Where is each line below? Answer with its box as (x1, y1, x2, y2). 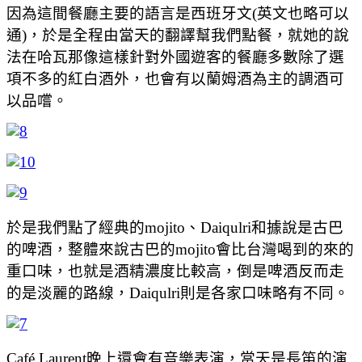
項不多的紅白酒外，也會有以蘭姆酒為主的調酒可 (6, 69, 344, 87)
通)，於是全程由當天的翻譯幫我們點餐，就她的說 (6, 26, 349, 44)
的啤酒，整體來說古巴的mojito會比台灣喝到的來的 (6, 240, 354, 258)
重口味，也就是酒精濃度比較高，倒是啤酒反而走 (6, 262, 344, 280)
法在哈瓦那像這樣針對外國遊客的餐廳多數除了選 (6, 48, 344, 65)
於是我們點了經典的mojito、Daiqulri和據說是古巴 (6, 218, 343, 236)
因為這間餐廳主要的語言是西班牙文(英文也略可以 (6, 4, 349, 22)
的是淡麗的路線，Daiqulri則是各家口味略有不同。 (6, 284, 349, 301)
